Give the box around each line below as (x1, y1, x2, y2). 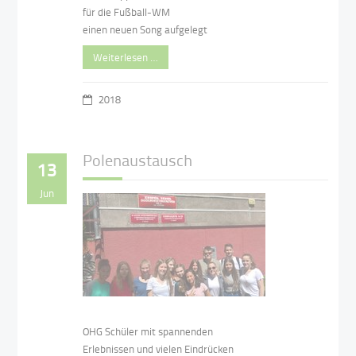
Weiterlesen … (93, 49, 159, 64)
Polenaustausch (83, 148, 193, 171)
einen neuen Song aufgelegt (83, 21, 208, 37)
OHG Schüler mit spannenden (83, 324, 214, 339)
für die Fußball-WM (83, 4, 171, 19)
